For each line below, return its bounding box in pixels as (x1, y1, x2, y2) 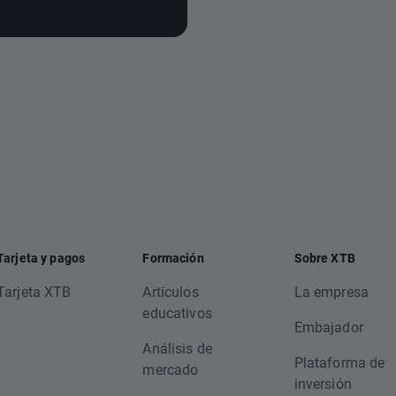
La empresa (293, 282, 369, 301)
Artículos (142, 282, 199, 301)
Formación (142, 249, 204, 266)
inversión (293, 374, 352, 392)
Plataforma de (293, 353, 385, 371)
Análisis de (142, 339, 213, 357)
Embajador (293, 317, 363, 336)
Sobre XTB (293, 249, 355, 266)
